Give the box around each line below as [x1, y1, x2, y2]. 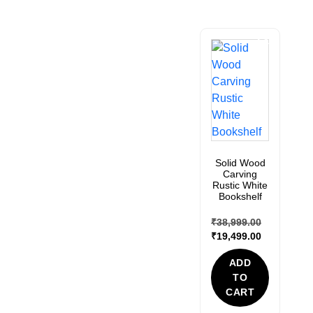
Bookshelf [218, 190, 262, 202]
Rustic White [212, 179, 268, 191]
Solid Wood [214, 156, 265, 168]
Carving [223, 168, 258, 180]
